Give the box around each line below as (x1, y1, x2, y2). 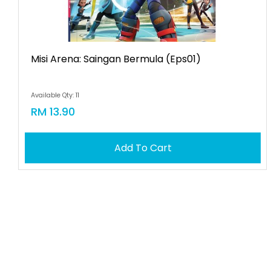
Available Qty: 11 (31, 91, 80, 100)
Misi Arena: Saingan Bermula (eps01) (31, 52, 201, 66)
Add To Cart (114, 141, 172, 155)
